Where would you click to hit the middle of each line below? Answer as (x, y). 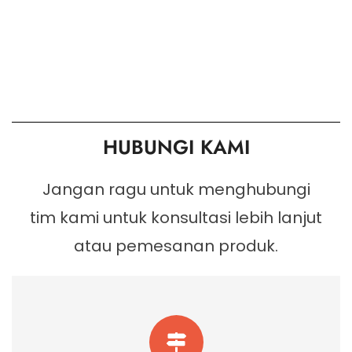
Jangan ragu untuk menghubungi (176, 190)
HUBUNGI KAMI (176, 147)
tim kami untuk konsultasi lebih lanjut (176, 218)
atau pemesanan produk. (176, 246)
